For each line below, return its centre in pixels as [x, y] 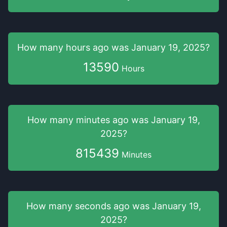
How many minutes [70, 120]
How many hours [55, 47]
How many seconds [70, 206]
